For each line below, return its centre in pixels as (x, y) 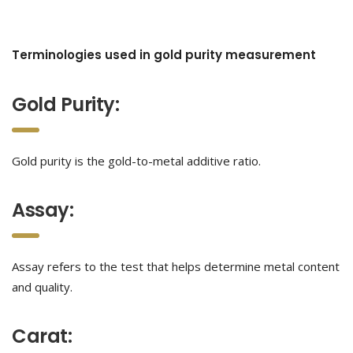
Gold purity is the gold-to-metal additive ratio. (136, 161)
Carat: (42, 336)
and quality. (42, 287)
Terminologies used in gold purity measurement (164, 55)
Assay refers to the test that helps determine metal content (176, 266)
